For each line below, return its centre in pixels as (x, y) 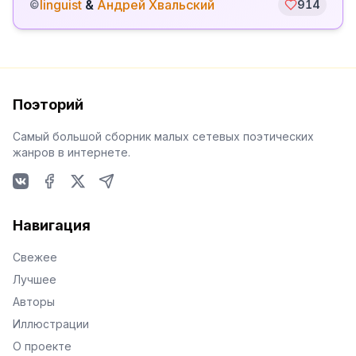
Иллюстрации (51, 324)
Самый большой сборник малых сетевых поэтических (163, 136)
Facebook (71, 198)
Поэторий (48, 104)
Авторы (34, 302)
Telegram (126, 198)
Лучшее (35, 279)
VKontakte (43, 198)
